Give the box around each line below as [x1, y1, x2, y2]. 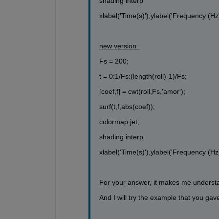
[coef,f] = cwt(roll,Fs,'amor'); [99, 87, 185, 95]
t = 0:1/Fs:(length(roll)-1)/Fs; [99, 72, 187, 80]
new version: [99, 42, 140, 50]
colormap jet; [99, 117, 139, 126]
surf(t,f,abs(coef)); [99, 102, 155, 110]
